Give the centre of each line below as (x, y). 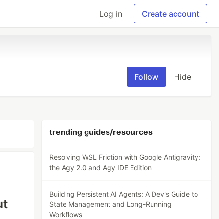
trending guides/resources (101, 132)
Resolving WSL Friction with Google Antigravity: (125, 157)
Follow (146, 77)
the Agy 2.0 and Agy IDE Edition (101, 167)
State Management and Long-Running (111, 204)
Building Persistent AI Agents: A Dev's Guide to (124, 194)
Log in (111, 14)
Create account (171, 14)
